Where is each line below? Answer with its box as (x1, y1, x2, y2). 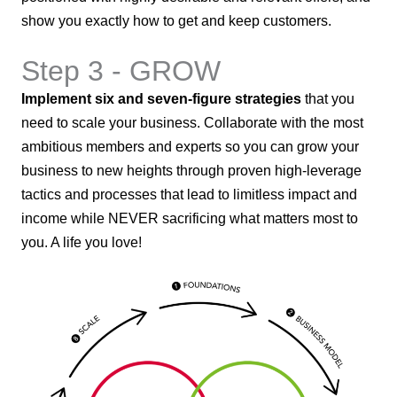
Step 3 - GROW (21, 54, 221, 87)
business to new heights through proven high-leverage (21, 161, 362, 178)
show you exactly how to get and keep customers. (21, 12, 331, 28)
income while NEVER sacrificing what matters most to (21, 209, 358, 226)
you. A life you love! (21, 233, 142, 250)
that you (301, 90, 354, 106)
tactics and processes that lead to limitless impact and (21, 185, 357, 202)
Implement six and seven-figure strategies (21, 90, 301, 106)
